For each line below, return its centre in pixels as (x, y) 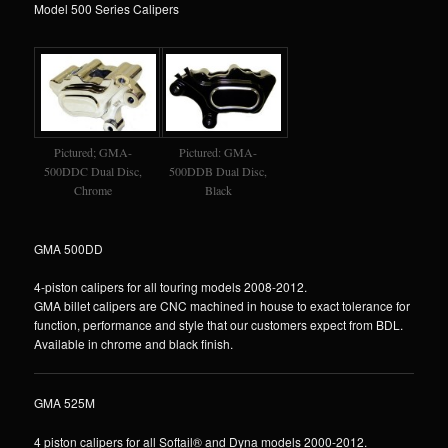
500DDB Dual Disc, (218, 170)
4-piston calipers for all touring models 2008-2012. (171, 287)
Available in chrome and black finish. (134, 344)
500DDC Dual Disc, (92, 170)
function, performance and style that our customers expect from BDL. (219, 325)
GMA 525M (65, 403)
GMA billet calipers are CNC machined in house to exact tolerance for (222, 306)
